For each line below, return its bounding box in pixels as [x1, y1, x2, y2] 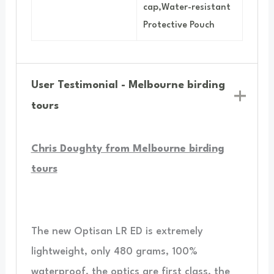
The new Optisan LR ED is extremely [31, 226, 203, 237]
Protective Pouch [143, 20, 215, 30]
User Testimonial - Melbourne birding [31, 80, 226, 91]
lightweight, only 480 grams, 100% [31, 246, 198, 257]
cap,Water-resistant [143, 2, 231, 12]
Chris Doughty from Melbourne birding [31, 144, 224, 155]
